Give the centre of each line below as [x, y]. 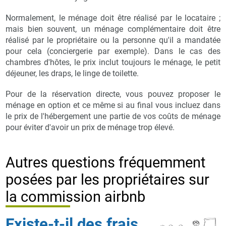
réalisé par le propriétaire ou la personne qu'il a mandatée [113, 40]
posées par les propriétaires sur [108, 180]
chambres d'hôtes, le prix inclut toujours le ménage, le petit [113, 62]
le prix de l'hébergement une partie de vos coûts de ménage [113, 116]
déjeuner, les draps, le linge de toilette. [72, 73]
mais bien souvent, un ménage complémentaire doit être [113, 29]
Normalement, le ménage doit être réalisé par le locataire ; [113, 18]
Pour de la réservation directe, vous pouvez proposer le [113, 94]
